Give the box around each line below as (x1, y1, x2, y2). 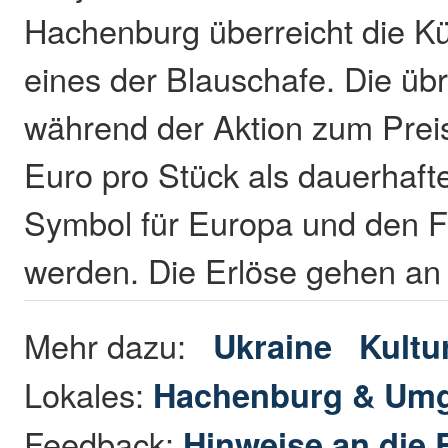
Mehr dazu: (24, 321, 214, 368)
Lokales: (24, 370, 154, 417)
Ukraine (213, 321, 333, 369)
